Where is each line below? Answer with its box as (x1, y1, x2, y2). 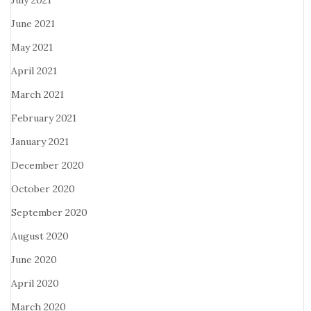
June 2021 (11, 17, 55, 30)
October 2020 (11, 183, 75, 195)
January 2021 (11, 135, 69, 148)
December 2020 (11, 159, 84, 171)
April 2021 (11, 65, 57, 77)
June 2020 (11, 253, 57, 266)
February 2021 (11, 112, 76, 124)
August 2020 (11, 230, 69, 242)
